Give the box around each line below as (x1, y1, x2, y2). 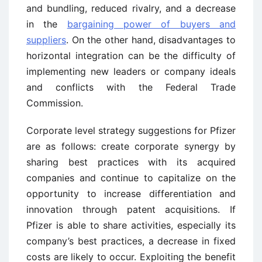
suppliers (26, 33, 66, 46)
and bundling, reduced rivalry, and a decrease (26, 2, 236, 14)
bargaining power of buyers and (67, 18, 236, 30)
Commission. (26, 96, 83, 109)
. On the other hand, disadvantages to (66, 33, 236, 46)
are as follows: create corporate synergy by (26, 140, 236, 152)
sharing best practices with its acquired (26, 156, 236, 168)
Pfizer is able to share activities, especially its (26, 219, 236, 231)
